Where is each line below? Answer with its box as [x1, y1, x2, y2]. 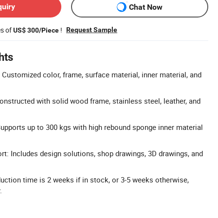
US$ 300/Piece [13, 26, 59, 34]
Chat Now [129, 2, 163, 12]
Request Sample [66, 26, 117, 34]
